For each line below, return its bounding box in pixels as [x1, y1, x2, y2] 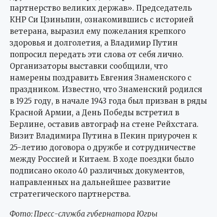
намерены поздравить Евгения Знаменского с [10, 73, 191, 83]
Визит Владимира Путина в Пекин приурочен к [10, 131, 197, 141]
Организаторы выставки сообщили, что [10, 62, 168, 71]
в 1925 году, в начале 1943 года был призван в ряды [10, 96, 207, 106]
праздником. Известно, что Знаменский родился [10, 85, 202, 94]
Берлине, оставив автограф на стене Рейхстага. [10, 120, 199, 129]
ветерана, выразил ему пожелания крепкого [10, 27, 186, 36]
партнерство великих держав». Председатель [10, 3, 192, 13]
